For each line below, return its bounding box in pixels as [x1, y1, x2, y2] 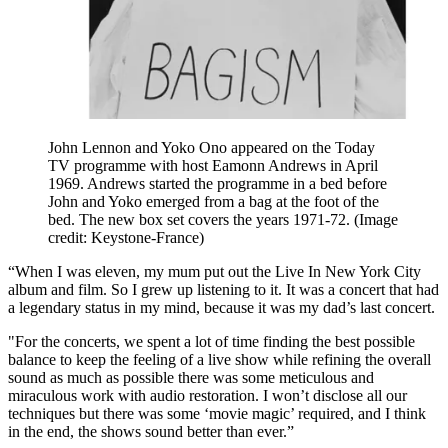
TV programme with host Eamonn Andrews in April [48, 156, 378, 174]
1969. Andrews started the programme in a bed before [48, 174, 387, 192]
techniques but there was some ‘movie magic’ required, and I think [8, 404, 426, 422]
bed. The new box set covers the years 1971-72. [48, 210, 354, 228]
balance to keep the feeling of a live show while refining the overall [8, 350, 431, 368]
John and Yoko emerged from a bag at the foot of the [48, 192, 379, 210]
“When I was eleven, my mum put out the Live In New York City [8, 262, 421, 280]
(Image [354, 210, 398, 228]
